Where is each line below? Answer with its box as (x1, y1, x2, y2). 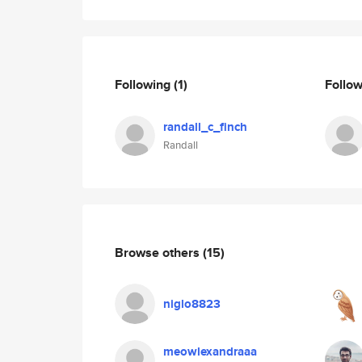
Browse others (115, 242, 203, 262)
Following (115, 74, 174, 94)
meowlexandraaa (163, 343, 257, 360)
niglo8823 (163, 295, 221, 313)
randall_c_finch (163, 118, 247, 136)
